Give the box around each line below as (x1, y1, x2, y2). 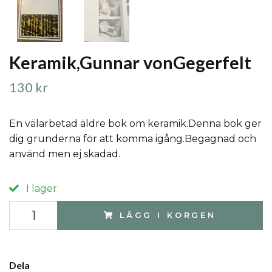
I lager (24, 183, 57, 195)
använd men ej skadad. (9, 148, 120, 160)
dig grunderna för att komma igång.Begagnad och (9, 133, 256, 145)
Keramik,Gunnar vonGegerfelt (9, 52, 251, 73)
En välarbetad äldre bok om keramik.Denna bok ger (9, 118, 262, 130)
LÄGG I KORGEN (119, 211, 216, 220)
